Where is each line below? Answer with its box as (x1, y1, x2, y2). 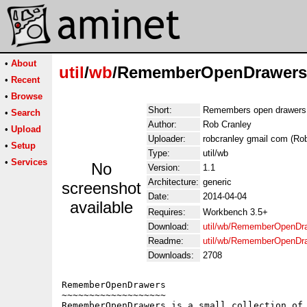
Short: (148, 105, 172, 115)
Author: (148, 119, 177, 130)
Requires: (148, 207, 186, 217)
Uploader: (148, 134, 186, 144)
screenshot (62, 179, 141, 197)
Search (11, 108, 40, 118)
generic (203, 177, 232, 187)
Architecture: (148, 177, 199, 187)
